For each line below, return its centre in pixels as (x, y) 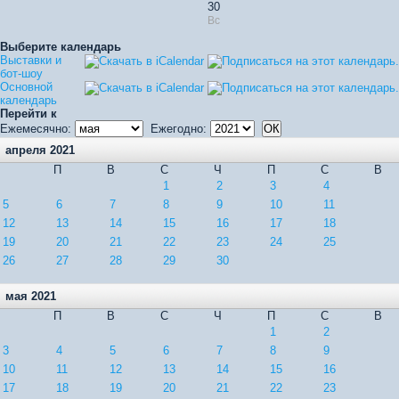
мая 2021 (31, 296)
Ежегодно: (179, 129)
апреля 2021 (40, 150)
